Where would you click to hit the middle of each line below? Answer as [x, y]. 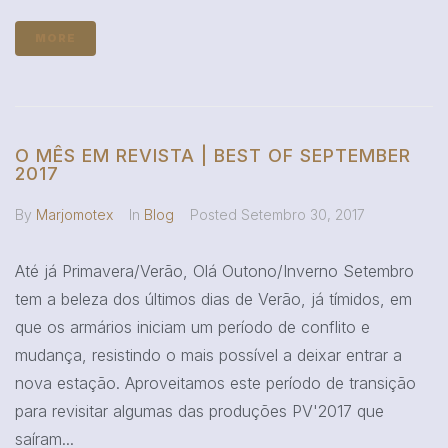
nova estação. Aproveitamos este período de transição [215, 382]
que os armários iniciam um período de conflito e [192, 326]
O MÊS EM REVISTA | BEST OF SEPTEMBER [213, 155]
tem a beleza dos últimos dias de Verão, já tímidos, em [213, 298]
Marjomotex [74, 214]
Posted [215, 214]
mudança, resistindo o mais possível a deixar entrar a [208, 354]
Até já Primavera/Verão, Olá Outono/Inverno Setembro [214, 270]
